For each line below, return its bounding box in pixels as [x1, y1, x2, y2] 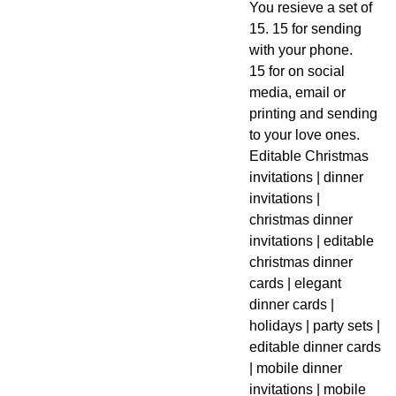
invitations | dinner [248, 170, 363, 185]
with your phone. [248, 42, 353, 57]
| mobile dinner [248, 361, 342, 376]
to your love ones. [248, 127, 360, 142]
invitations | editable [248, 233, 374, 248]
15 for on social [248, 64, 345, 79]
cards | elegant [248, 276, 341, 291]
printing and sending [248, 106, 377, 121]
